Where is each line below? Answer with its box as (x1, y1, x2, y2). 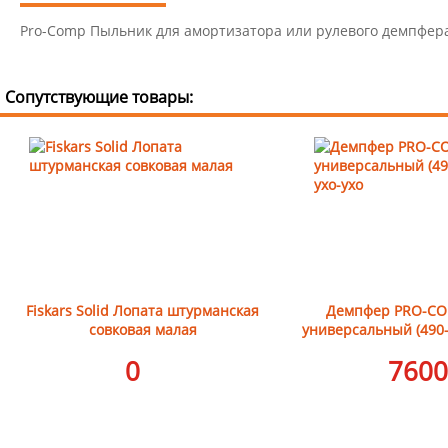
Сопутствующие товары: (5, 86, 193, 108)
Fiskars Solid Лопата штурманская (26, 301, 259, 320)
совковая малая (88, 320, 197, 339)
